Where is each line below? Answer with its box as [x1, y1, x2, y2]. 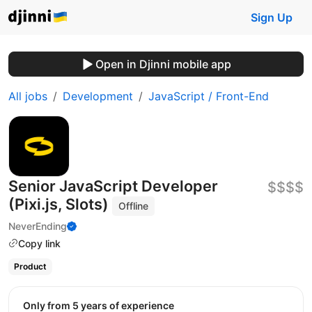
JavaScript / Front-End [148, 89, 269, 103]
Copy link [18, 237, 61, 249]
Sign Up [251, 10, 292, 24]
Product [13, 261, 47, 272]
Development [63, 89, 133, 103]
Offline [118, 200, 149, 212]
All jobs [8, 89, 47, 103]
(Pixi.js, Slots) [8, 195, 112, 213]
